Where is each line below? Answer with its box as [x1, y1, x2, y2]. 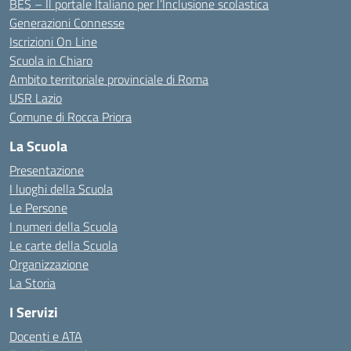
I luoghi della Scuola [9, 179, 113, 198]
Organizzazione [9, 255, 89, 273]
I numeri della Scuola [9, 217, 118, 236]
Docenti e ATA [9, 327, 82, 346]
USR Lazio [9, 89, 62, 107]
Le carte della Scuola [9, 236, 118, 255]
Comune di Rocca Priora [9, 107, 132, 126]
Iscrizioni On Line [9, 32, 97, 51]
